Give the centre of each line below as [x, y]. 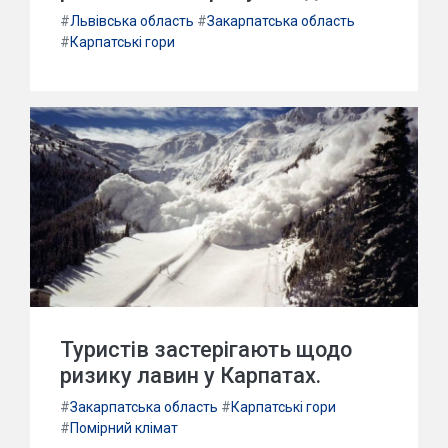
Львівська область [132, 21]
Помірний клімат [124, 428]
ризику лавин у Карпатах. [190, 375]
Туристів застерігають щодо [206, 349]
